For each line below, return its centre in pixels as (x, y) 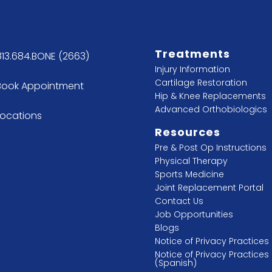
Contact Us (179, 201)
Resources (188, 132)
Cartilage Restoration (201, 83)
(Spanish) (176, 263)
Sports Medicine (190, 174)
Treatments (193, 54)
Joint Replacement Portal (209, 188)
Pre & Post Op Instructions (211, 148)
